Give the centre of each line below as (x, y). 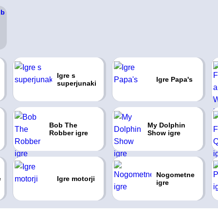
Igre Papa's (174, 79)
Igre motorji (76, 179)
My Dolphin (166, 125)
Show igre (164, 133)
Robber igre (69, 133)
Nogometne (175, 175)
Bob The (64, 125)
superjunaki (76, 83)
